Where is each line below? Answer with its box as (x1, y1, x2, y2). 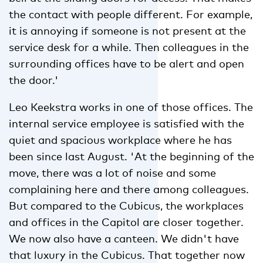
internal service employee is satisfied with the (9, 116, 244, 130)
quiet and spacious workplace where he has (9, 133, 232, 146)
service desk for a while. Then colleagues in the (9, 40, 249, 53)
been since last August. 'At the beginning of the (9, 149, 254, 163)
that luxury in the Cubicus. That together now (9, 248, 245, 261)
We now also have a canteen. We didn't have (9, 231, 239, 245)
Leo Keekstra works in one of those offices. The (9, 100, 253, 113)
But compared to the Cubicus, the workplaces (9, 198, 244, 212)
